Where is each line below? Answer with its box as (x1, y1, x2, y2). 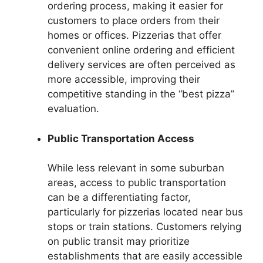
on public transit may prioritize (48, 235, 190, 248)
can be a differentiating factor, (48, 191, 191, 204)
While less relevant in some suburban (48, 162, 224, 174)
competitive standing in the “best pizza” (48, 88, 234, 100)
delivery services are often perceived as (48, 59, 235, 71)
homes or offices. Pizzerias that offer (48, 29, 221, 42)
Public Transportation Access (48, 132, 194, 144)
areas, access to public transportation (48, 177, 226, 189)
